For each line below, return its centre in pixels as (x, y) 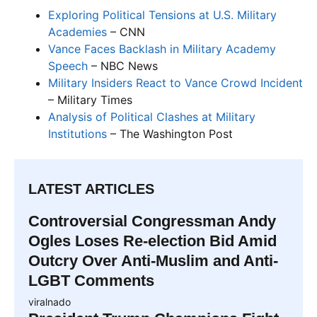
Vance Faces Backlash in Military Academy (162, 49)
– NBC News (123, 66)
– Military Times (90, 100)
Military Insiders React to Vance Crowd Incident (175, 83)
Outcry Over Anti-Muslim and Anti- (153, 261)
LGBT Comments (91, 281)
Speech (68, 66)
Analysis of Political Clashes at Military (152, 117)
